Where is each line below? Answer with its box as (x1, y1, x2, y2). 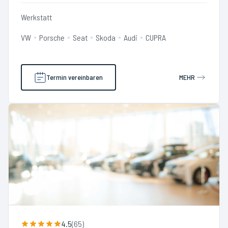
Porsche (39, 33, 65, 42)
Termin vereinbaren (46, 73, 103, 81)
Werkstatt (21, 12, 52, 22)
